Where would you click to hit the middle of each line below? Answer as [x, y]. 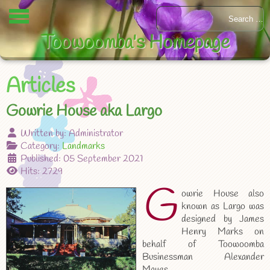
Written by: [43, 133]
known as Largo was [223, 206]
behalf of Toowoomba [203, 244]
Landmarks [83, 146]
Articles [40, 86]
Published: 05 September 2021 [82, 159]
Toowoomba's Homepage [135, 43]
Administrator [96, 133]
